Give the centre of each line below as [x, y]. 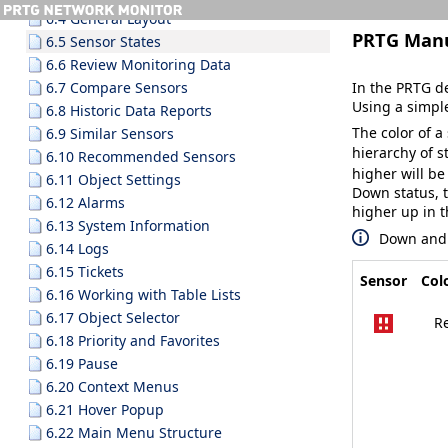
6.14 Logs [77, 248]
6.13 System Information [128, 225]
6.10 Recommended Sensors [141, 156]
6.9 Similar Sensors [110, 133]
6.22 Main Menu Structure [134, 432]
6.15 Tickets [85, 271]
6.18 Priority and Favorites [133, 340]
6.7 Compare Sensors [117, 87]
